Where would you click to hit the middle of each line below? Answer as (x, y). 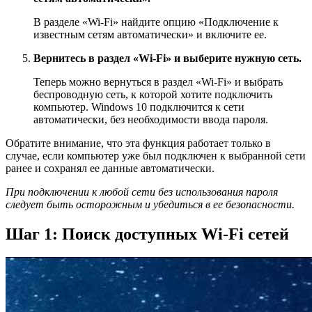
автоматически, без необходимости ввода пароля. (151, 119)
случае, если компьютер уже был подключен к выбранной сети (156, 155)
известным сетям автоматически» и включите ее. (150, 34)
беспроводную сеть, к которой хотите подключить (153, 94)
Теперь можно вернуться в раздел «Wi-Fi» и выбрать (158, 81)
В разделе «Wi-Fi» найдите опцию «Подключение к (156, 22)
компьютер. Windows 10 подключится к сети (139, 107)
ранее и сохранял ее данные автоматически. (110, 168)
